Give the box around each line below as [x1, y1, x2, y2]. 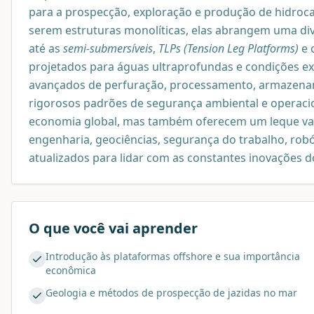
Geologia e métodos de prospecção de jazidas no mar [46, 286, 297, 300]
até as [29, 41, 63, 57]
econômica [46, 264, 96, 278]
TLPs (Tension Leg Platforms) [158, 41, 299, 57]
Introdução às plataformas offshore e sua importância [46, 250, 300, 264]
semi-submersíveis [63, 41, 153, 57]
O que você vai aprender [29, 219, 198, 238]
